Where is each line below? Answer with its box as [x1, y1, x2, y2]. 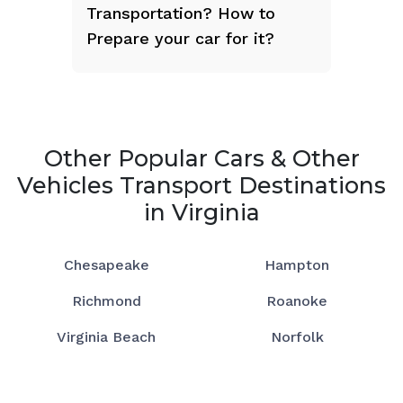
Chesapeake [63, 255, 149, 273]
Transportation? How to [86, 3, 275, 22]
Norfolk [270, 327, 324, 345]
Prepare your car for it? [86, 28, 274, 48]
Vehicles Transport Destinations [17, 171, 386, 199]
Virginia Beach [57, 327, 156, 345]
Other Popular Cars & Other [43, 144, 360, 172]
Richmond [71, 291, 141, 309]
